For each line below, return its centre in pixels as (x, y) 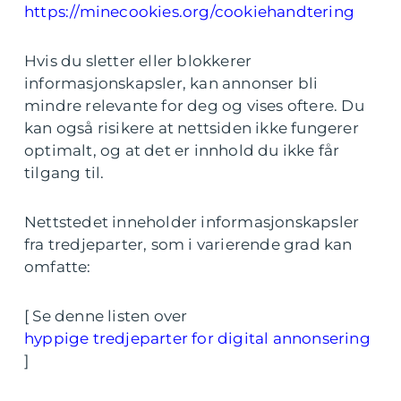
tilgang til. (64, 173)
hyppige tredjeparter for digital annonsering (197, 338)
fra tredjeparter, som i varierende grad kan (188, 244)
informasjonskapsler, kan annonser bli (171, 83)
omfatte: (58, 267)
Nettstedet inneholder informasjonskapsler (192, 222)
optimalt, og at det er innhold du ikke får (182, 150)
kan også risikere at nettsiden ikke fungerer (192, 128)
